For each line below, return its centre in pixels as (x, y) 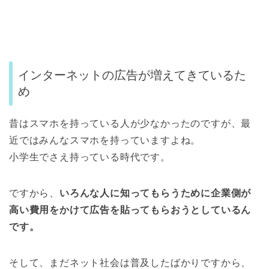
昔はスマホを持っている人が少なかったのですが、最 (130, 124)
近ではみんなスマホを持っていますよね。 (105, 141)
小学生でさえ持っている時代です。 (90, 157)
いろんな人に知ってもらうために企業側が (156, 193)
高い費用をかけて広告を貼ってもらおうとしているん (130, 210)
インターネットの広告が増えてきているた (132, 75)
